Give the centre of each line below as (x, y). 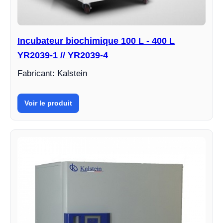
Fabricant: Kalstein (52, 74)
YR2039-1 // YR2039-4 (63, 56)
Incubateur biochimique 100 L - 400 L (96, 41)
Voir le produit (48, 103)
